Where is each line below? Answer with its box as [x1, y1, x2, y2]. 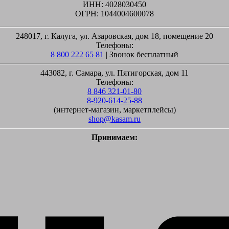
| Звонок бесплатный [104, 50, 178, 59]
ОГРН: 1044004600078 [75, 9, 154, 18]
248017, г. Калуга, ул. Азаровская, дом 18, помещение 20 [16, 32, 213, 40]
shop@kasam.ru [88, 114, 141, 123]
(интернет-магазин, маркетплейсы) [53, 105, 176, 114]
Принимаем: [91, 133, 138, 142]
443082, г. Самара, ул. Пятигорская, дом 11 [40, 68, 189, 77]
